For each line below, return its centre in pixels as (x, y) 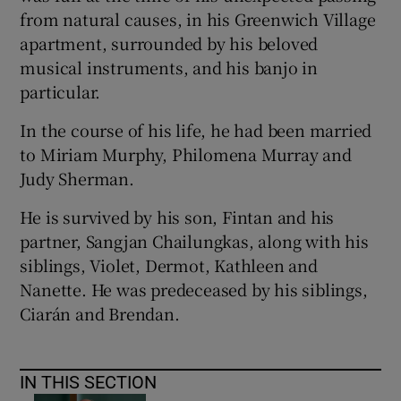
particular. (60, 92)
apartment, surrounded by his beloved (169, 43)
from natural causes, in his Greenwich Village (198, 19)
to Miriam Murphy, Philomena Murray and (186, 154)
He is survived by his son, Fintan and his (177, 217)
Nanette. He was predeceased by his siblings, (194, 290)
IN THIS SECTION (89, 383)
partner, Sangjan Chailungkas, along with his (194, 241)
